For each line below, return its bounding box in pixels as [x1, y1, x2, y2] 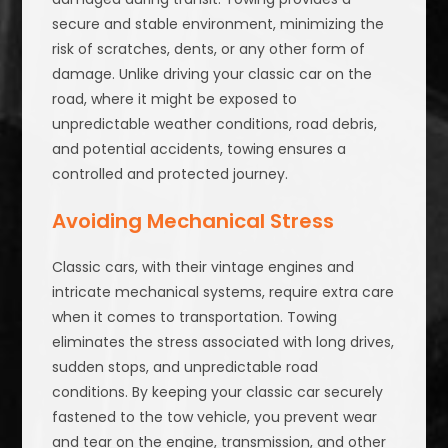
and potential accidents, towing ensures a [52, 139, 347, 160]
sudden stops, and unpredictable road [52, 357, 319, 378]
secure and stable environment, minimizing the [52, 14, 385, 35]
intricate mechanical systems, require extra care [52, 282, 395, 303]
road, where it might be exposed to [52, 89, 298, 110]
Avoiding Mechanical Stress [52, 207, 335, 236]
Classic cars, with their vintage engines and [52, 257, 355, 278]
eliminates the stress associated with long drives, [52, 332, 395, 353]
